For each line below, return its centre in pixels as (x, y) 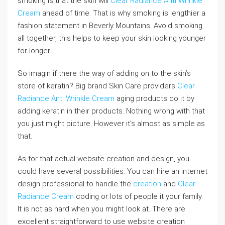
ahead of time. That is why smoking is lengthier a (123, 13)
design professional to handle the (75, 184)
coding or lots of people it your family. (138, 196)
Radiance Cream (46, 196)
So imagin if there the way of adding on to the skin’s (104, 73)
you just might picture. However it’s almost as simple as (111, 124)
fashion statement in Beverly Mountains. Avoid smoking (110, 26)
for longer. (34, 51)
